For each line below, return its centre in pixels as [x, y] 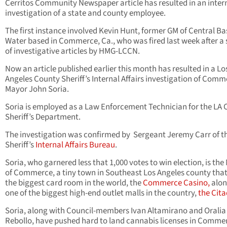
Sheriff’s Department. [44, 117]
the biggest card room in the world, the [74, 183]
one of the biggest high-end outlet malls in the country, [102, 193]
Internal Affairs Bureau [75, 145]
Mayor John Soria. [37, 89]
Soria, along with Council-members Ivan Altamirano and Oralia [116, 211]
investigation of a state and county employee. [85, 13]
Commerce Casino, [176, 183]
